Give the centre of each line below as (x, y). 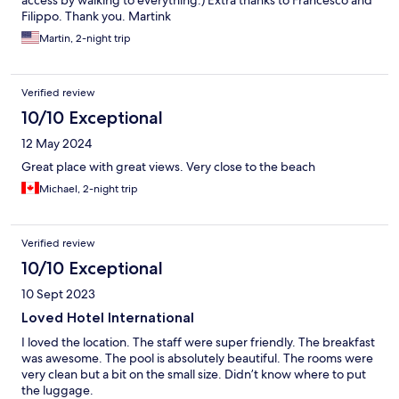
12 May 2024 (57, 143)
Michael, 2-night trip (89, 188)
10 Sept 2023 (58, 293)
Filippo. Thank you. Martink (96, 16)
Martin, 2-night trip (85, 38)
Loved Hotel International (108, 317)
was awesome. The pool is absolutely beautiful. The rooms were (197, 358)
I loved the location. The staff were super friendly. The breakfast (198, 342)
